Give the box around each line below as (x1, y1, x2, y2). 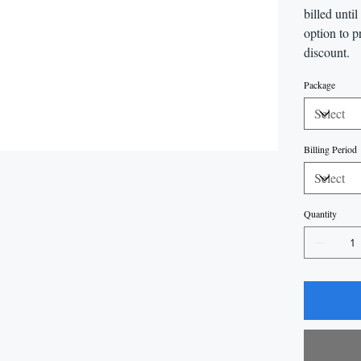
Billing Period (304, 143, 358, 156)
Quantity (304, 207, 338, 221)
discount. (304, 44, 351, 61)
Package (304, 78, 336, 92)
